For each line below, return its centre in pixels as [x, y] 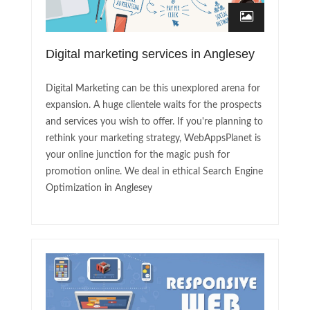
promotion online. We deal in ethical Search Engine [154, 172]
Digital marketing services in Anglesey [150, 54]
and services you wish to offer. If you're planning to [154, 122]
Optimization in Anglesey [99, 189]
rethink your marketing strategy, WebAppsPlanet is [153, 139]
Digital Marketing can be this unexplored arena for [153, 89]
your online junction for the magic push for [138, 155]
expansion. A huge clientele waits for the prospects [154, 106]
